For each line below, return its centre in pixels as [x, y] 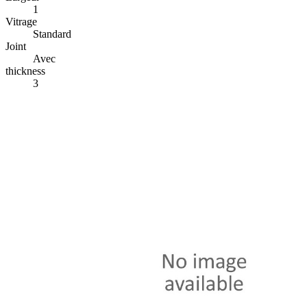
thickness [25, 71]
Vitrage [21, 22]
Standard [52, 34]
